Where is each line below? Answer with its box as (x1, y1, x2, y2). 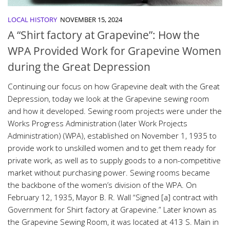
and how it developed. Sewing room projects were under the (8, 105, 222, 116)
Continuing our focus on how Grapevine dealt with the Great (8, 81, 220, 91)
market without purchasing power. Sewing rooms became (8, 167, 210, 178)
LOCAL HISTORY (8, 14, 57, 24)
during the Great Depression (8, 59, 150, 74)
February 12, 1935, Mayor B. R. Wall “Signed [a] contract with (8, 191, 218, 202)
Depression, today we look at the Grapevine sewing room (8, 93, 209, 104)
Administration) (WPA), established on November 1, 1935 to (8, 130, 217, 141)
